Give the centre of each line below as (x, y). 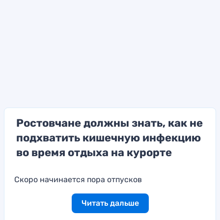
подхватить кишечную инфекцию (109, 137)
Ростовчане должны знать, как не (110, 123)
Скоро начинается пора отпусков (78, 179)
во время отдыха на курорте (94, 152)
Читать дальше (110, 203)
